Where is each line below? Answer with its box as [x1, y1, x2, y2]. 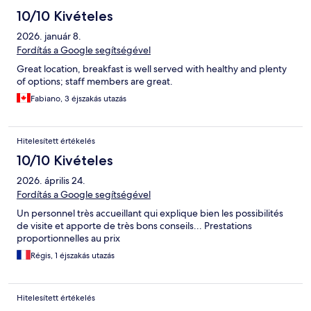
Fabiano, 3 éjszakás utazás [31, 93, 126, 105]
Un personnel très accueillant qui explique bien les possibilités [17, 207, 283, 220]
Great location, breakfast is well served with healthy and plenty [17, 62, 287, 76]
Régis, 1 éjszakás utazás [31, 250, 115, 262]
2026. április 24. [17, 174, 85, 187]
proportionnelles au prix [17, 232, 120, 245]
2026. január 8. [17, 30, 81, 43]
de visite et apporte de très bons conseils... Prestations [17, 219, 252, 233]
